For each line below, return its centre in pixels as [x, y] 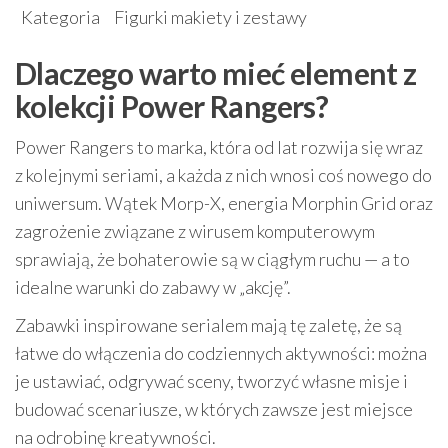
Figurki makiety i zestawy [210, 16]
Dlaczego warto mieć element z [216, 72]
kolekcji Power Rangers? [172, 105]
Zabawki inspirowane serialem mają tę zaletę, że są [208, 324]
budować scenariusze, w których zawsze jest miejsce [214, 408]
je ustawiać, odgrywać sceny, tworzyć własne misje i [211, 380]
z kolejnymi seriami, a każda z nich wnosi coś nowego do [223, 174]
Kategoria [60, 16]
